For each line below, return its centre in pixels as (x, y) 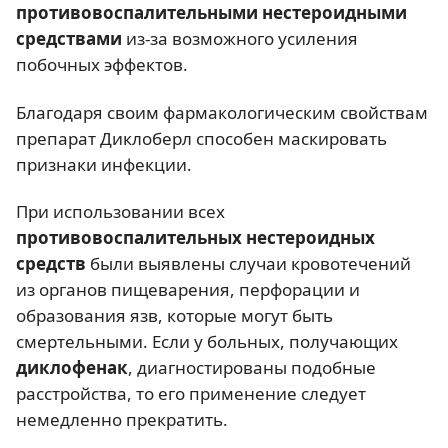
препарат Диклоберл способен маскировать (201, 138)
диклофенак (72, 367)
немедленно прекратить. (122, 419)
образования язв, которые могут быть (174, 315)
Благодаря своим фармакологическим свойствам (222, 112)
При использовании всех (120, 211)
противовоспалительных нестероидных (195, 237)
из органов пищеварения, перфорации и (188, 289)
